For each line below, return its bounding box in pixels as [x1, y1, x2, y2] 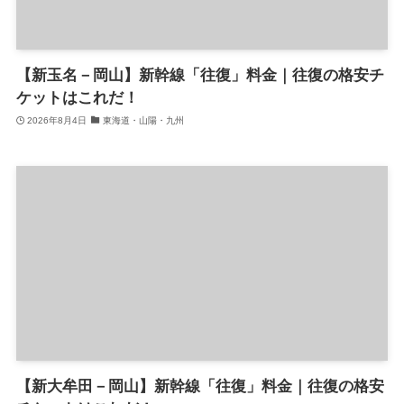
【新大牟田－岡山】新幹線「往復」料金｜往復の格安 [15, 377, 384, 395]
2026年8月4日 [27, 115, 87, 125]
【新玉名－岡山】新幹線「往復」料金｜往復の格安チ [15, 67, 384, 85]
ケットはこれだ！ [15, 89, 139, 107]
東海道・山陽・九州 [102, 115, 184, 125]
